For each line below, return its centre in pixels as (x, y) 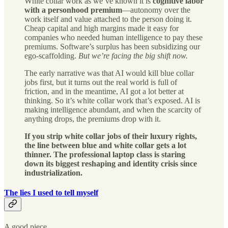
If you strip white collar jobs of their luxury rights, (111, 136)
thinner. (38, 155)
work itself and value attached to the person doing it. (108, 19)
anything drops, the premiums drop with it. (93, 119)
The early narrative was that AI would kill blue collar (109, 73)
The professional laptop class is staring (119, 155)
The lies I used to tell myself (51, 193)
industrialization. (53, 173)
